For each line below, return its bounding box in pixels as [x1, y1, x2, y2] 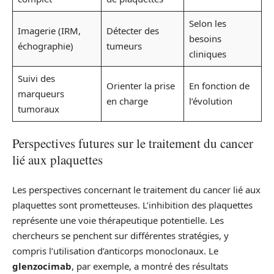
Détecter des [106, 24, 159, 37]
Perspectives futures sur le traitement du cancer [12, 135, 253, 152]
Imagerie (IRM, [17, 24, 81, 37]
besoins [188, 32, 221, 45]
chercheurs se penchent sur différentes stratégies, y [12, 229, 229, 242]
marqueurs [17, 87, 64, 100]
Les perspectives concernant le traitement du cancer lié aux [12, 183, 261, 196]
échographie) [17, 39, 73, 52]
